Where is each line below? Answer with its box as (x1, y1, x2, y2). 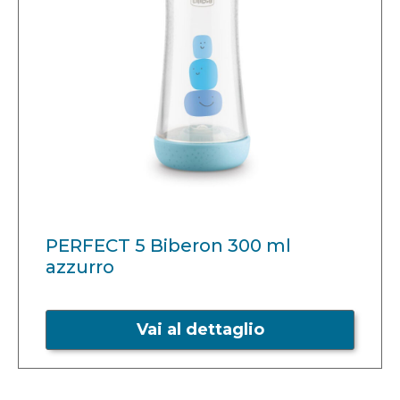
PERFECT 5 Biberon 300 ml (46, 235, 291, 256)
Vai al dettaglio (136, 320, 264, 339)
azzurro (46, 256, 114, 278)
